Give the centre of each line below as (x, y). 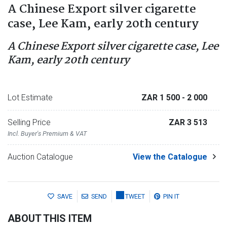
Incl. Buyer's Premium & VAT (47, 134)
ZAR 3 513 (188, 123)
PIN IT (171, 197)
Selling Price (29, 123)
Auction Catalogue (40, 157)
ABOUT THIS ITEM (50, 219)
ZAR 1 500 (162, 98)
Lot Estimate (30, 98)
